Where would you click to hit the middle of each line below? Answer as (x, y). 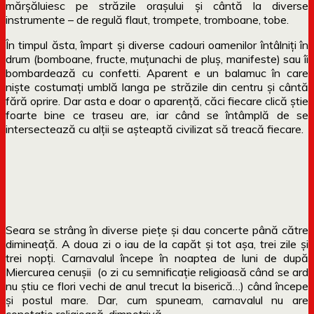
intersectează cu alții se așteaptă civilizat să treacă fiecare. (155, 129)
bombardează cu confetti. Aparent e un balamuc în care (157, 73)
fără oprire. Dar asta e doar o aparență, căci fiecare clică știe (157, 101)
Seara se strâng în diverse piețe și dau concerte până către (157, 230)
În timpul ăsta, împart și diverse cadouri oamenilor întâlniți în (157, 45)
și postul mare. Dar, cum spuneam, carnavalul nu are (157, 300)
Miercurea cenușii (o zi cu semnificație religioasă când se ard (157, 272)
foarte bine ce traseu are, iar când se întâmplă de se (157, 115)
